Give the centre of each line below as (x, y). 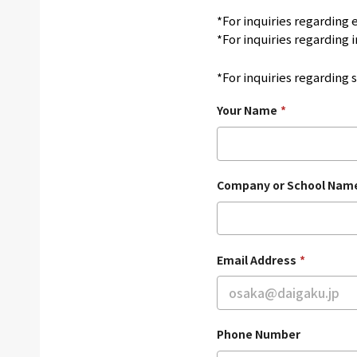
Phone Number (259, 334)
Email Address (257, 259)
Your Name (247, 110)
